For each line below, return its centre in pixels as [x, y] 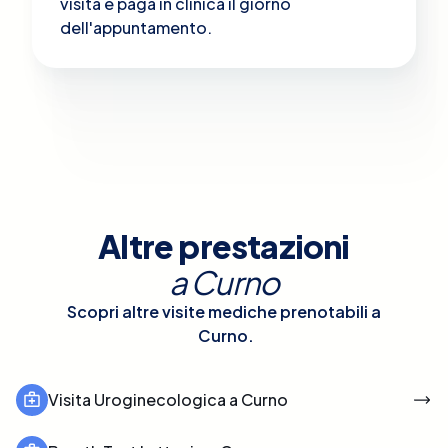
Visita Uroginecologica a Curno [168, 399]
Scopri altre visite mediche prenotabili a [224, 311]
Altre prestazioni [224, 245]
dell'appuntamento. [136, 27]
